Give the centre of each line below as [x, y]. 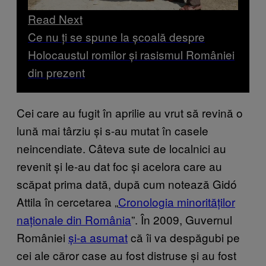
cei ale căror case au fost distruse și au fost [126, 255]
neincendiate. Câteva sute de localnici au [121, 148]
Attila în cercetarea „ [67, 201]
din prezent [56, 72]
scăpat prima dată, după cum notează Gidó [127, 183]
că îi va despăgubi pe [184, 237]
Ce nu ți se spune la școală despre [116, 36]
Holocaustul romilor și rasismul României [131, 54]
